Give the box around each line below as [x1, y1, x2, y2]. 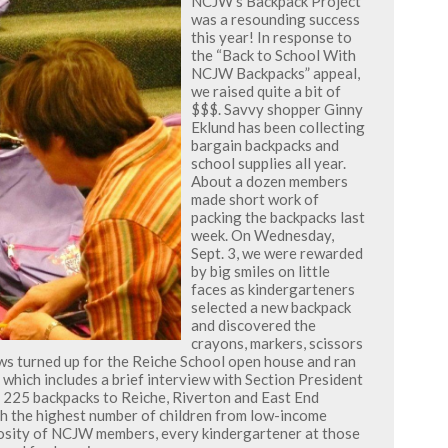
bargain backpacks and [191, 136, 339, 155]
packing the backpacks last [191, 208, 365, 227]
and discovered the [191, 316, 316, 335]
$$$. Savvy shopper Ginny [191, 100, 363, 119]
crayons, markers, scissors [191, 334, 363, 353]
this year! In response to [191, 28, 352, 47]
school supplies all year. [191, 154, 346, 173]
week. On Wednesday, [191, 226, 334, 245]
